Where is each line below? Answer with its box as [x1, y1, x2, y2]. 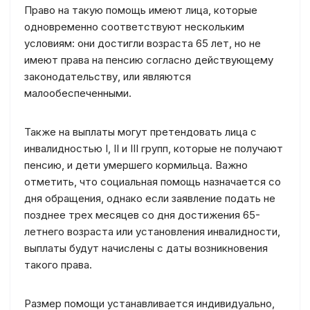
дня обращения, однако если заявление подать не [24, 192, 275, 205]
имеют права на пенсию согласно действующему [24, 53, 273, 66]
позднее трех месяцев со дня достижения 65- [24, 208, 260, 221]
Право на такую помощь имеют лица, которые [24, 3, 257, 17]
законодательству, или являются [24, 70, 191, 83]
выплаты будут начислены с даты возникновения [24, 241, 268, 255]
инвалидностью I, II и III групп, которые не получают [24, 142, 283, 155]
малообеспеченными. [24, 86, 131, 100]
